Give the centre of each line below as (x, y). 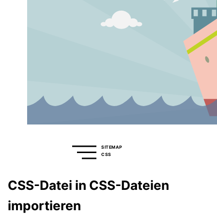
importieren (44, 206)
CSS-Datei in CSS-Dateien (88, 185)
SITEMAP (112, 147)
